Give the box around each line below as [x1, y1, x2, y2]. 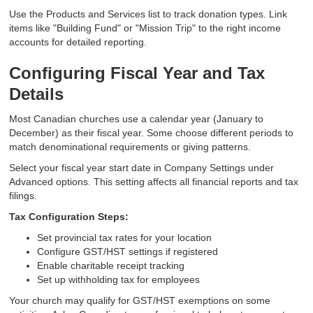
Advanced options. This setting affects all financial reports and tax [9, 176, 299, 188]
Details [9, 85, 64, 104]
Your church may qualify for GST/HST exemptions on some [9, 295, 271, 307]
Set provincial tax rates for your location [37, 232, 212, 244]
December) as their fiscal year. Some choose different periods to [9, 127, 294, 139]
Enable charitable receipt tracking [37, 260, 185, 272]
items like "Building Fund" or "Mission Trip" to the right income [9, 22, 282, 34]
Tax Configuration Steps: [9, 211, 129, 223]
